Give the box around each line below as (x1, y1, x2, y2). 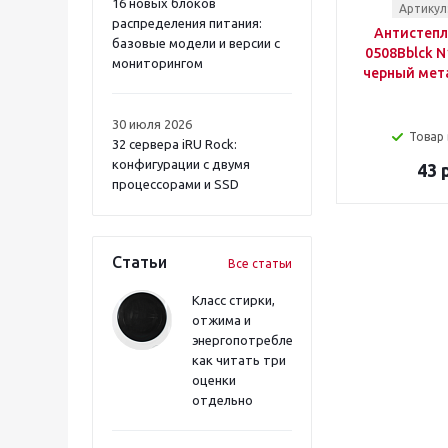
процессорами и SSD (112, 177, 239, 191)
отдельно (192, 393, 253, 407)
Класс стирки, (192, 293, 275, 307)
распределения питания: (112, 16, 262, 30)
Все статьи (228, 257, 292, 270)
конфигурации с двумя (112, 157, 250, 171)
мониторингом (112, 56, 203, 70)
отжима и (192, 313, 251, 327)
